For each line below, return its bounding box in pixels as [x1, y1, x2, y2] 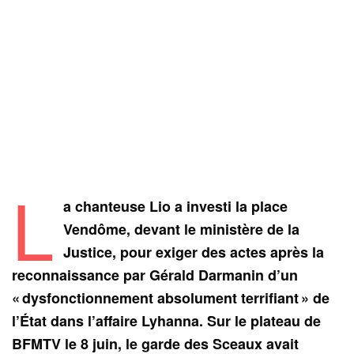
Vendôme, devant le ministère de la [62, 219, 299, 240]
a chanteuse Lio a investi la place [62, 196, 288, 217]
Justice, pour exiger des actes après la [62, 242, 324, 263]
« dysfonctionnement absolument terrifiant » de [12, 288, 330, 309]
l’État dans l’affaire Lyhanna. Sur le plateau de [12, 311, 322, 332]
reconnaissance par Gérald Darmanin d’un [12, 265, 299, 286]
